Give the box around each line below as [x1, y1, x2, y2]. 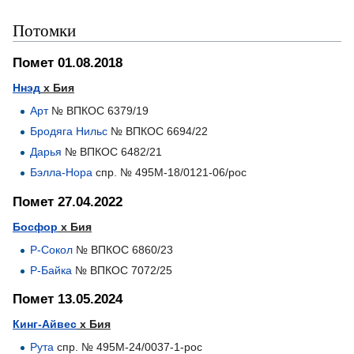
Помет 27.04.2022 [13, 194, 122, 209]
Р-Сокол [30, 243, 73, 256]
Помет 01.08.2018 [13, 55, 122, 70]
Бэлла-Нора [30, 166, 93, 179]
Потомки [13, 19, 76, 42]
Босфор [13, 220, 58, 233]
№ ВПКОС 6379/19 [48, 104, 149, 117]
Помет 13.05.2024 [13, 292, 122, 307]
